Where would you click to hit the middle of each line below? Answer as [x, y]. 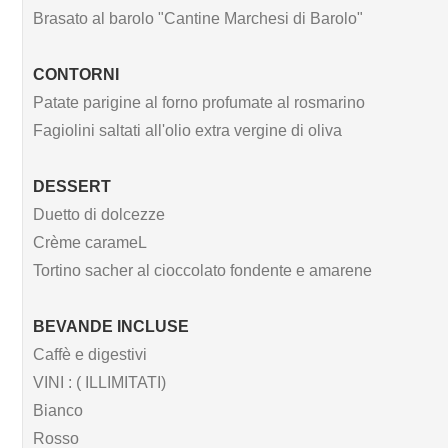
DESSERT [72, 186]
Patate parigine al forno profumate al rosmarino [199, 102]
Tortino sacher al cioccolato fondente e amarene [202, 270]
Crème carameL [90, 242]
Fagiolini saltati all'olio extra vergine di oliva [187, 130]
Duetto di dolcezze [99, 214]
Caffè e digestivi [90, 354]
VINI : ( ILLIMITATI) [99, 382]
